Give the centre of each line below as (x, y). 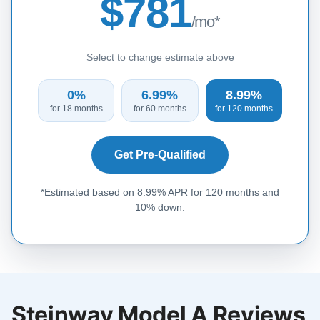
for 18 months (76, 108)
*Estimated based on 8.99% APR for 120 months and (160, 192)
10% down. (160, 207)
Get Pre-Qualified (160, 154)
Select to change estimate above (160, 57)
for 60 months (160, 108)
